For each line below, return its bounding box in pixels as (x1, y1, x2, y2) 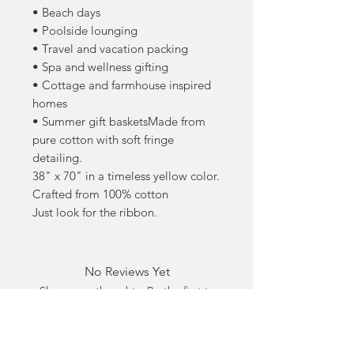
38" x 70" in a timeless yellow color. (32, 168, 220, 183)
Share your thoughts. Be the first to (40, 284, 215, 298)
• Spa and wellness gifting (32, 59, 168, 74)
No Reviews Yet (85, 264, 170, 279)
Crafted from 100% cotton (32, 186, 168, 201)
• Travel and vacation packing (32, 41, 188, 56)
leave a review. (92, 299, 163, 313)
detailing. (32, 150, 82, 165)
